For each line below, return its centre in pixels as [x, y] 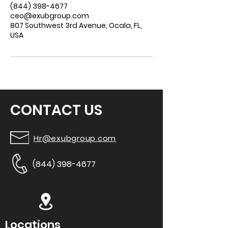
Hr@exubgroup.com [75, 138]
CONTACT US [56, 110]
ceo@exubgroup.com [50, 16]
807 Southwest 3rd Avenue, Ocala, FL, [76, 25]
